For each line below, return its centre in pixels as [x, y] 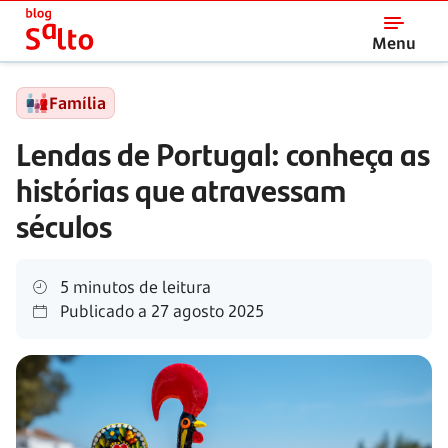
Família [77, 103]
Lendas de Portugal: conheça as [223, 153]
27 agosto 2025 [205, 311]
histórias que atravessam [181, 189]
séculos [64, 225]
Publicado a [101, 311]
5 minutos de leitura [133, 287]
